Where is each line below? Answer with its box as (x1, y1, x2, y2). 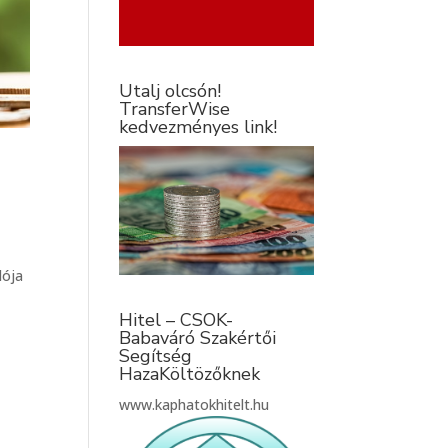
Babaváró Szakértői (119, 326, 277, 351)
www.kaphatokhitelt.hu (119, 395, 270, 415)
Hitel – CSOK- (119, 308, 234, 333)
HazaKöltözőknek (119, 362, 261, 387)
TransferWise (119, 97, 231, 121)
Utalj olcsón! (119, 79, 222, 103)
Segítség (119, 344, 193, 369)
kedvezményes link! (119, 115, 278, 139)
